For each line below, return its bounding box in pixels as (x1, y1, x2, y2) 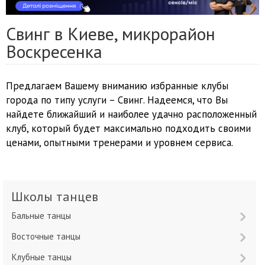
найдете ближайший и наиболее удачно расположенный (6, 108, 257, 121)
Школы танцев (23, 188, 98, 205)
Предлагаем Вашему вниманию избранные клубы (6, 79, 228, 93)
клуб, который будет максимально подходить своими (6, 122, 251, 135)
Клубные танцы (17, 251, 72, 263)
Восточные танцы (17, 231, 80, 243)
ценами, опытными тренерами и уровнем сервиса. (6, 136, 233, 150)
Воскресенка (6, 40, 102, 63)
